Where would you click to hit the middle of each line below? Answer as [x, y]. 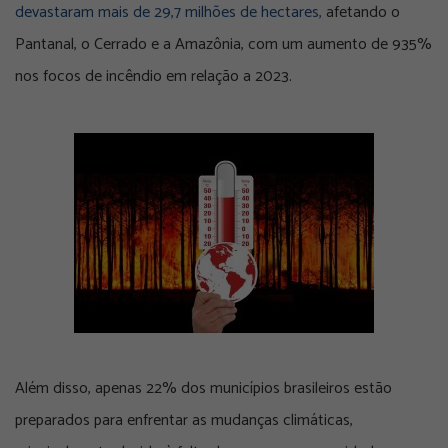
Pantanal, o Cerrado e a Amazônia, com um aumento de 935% [223, 45]
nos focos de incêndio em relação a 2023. [153, 77]
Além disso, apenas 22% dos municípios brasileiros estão [203, 389]
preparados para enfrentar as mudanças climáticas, [184, 421]
